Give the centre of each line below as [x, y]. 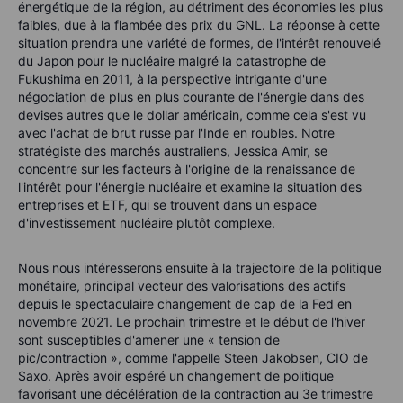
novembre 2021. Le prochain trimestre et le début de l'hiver [192, 322]
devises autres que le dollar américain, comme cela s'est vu [192, 115]
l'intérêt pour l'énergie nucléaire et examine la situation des [190, 187]
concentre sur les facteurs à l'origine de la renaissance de [187, 169]
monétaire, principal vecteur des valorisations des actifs [182, 286]
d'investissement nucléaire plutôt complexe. [147, 223]
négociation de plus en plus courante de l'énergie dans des [191, 97]
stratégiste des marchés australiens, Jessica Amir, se [173, 151]
